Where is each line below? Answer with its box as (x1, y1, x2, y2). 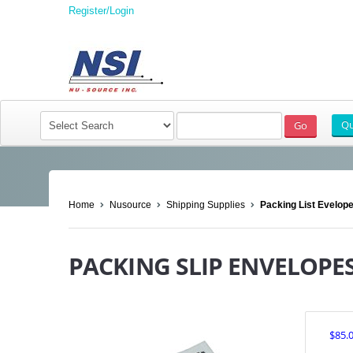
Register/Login (69, 5, 134, 17)
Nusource (110, 199, 151, 210)
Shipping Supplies (166, 199, 245, 210)
